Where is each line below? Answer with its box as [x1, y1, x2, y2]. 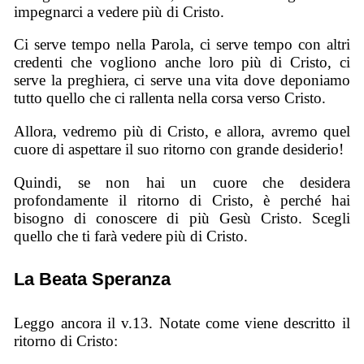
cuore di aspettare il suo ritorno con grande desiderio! [14, 140, 344, 158]
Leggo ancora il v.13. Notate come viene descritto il [14, 314, 350, 332]
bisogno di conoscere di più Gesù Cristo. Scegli [14, 209, 350, 227]
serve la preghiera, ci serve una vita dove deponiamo [14, 71, 350, 89]
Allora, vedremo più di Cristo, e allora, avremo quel [14, 122, 350, 140]
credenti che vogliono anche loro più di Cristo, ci [14, 54, 350, 71]
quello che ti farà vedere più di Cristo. [14, 227, 249, 245]
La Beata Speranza [14, 269, 171, 290]
